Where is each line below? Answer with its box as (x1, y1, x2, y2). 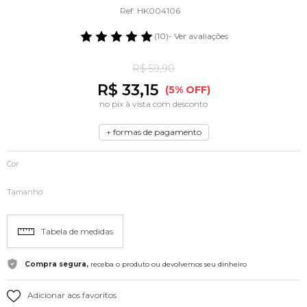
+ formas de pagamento (106, 127, 201, 137)
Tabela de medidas (40, 225, 113, 236)
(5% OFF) (164, 84, 210, 96)
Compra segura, (25, 259, 88, 269)
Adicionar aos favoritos (27, 290, 116, 301)
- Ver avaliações (169, 31, 228, 41)
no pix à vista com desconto (99, 99, 208, 109)
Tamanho (7, 187, 42, 197)
